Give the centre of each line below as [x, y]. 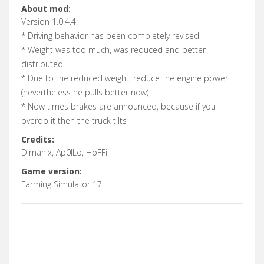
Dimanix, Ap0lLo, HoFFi [64, 152]
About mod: [46, 8]
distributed [42, 64]
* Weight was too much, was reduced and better [113, 49]
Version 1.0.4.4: [49, 21]
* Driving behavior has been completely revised [110, 35]
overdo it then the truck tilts [74, 120]
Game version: [52, 171]
